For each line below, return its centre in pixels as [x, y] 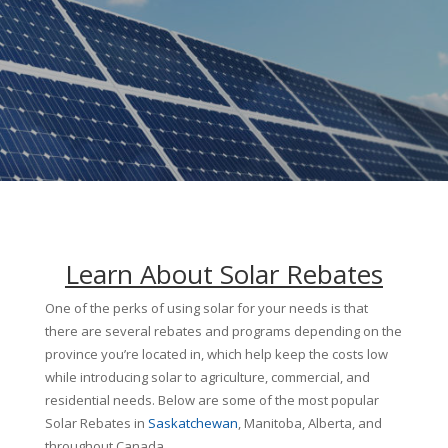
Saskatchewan [192, 423]
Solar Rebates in [96, 423]
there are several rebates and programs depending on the [223, 331]
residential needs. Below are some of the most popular [211, 400]
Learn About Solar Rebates [223, 274]
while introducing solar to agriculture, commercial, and [207, 377]
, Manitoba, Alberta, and [309, 423]
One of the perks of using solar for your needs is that [206, 308]
